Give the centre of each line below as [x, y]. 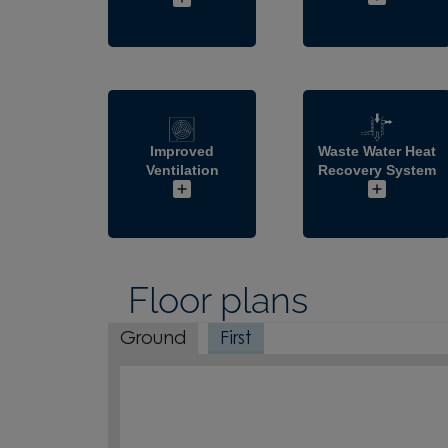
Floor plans [218, 299]
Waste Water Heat [377, 150]
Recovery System [377, 169]
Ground [153, 339]
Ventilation [182, 169]
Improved [182, 150]
